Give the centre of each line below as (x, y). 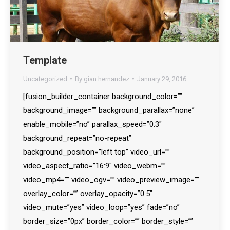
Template (45, 60)
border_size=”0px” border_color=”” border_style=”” (108, 221)
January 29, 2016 (162, 79)
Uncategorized (45, 79)
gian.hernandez (107, 79)
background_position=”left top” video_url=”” (97, 152)
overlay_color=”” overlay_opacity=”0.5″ (88, 193)
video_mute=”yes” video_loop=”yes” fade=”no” (101, 207)
